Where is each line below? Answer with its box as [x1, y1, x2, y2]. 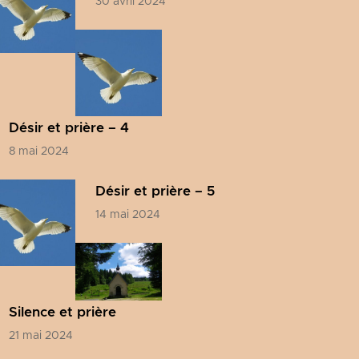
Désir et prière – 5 [95, 184, 215, 198]
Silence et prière [9, 305, 116, 319]
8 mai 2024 [9, 146, 69, 157]
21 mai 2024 [9, 330, 73, 341]
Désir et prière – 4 [9, 121, 129, 135]
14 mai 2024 [95, 209, 160, 220]
